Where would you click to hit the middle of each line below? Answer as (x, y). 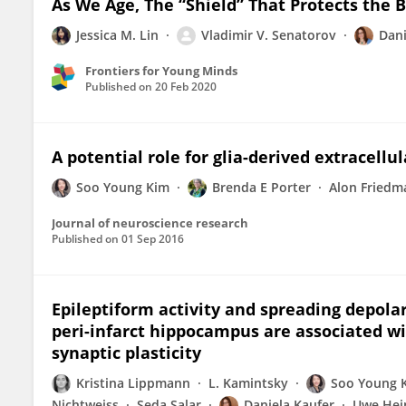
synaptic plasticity (126, 353)
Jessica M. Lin (117, 35)
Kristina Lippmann (133, 383)
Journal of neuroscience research (150, 223)
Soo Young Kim (123, 187)
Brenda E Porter (261, 187)
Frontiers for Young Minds (161, 71)
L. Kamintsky (248, 383)
